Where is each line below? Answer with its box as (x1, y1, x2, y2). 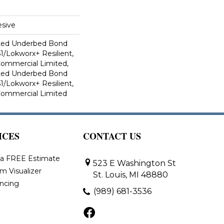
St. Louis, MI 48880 (93, 170, 168, 179)
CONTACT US (83, 129, 141, 142)
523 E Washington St (93, 158, 176, 168)
